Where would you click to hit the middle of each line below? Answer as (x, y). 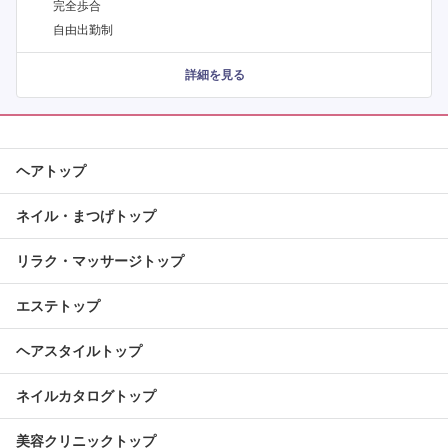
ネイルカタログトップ (86, 396)
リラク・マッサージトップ (100, 261)
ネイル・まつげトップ (86, 216)
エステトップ (58, 306)
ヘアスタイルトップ (79, 351)
